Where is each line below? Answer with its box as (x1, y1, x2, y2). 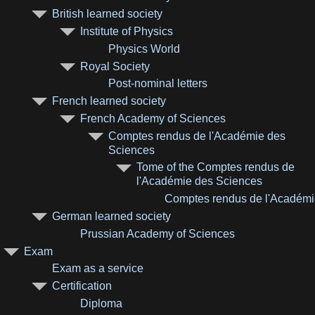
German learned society (52, 210, 172, 223)
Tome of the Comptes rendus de (136, 161, 295, 174)
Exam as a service (52, 262, 144, 275)
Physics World (108, 42, 181, 55)
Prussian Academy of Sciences (80, 227, 236, 240)
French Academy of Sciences (80, 112, 226, 124)
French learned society (52, 95, 167, 108)
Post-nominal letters (108, 77, 208, 90)
